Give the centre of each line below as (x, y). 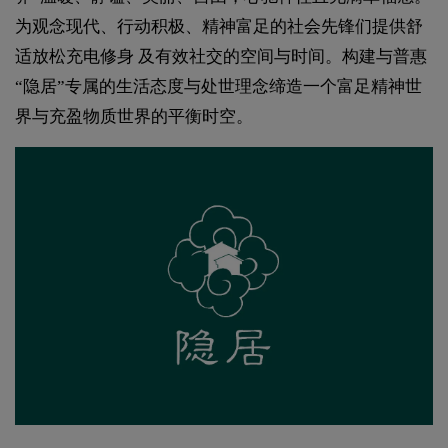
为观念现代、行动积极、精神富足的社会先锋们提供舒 (219, 26)
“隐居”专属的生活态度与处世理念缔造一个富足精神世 (218, 86)
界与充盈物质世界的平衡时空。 (134, 116)
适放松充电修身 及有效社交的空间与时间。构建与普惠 (221, 56)
